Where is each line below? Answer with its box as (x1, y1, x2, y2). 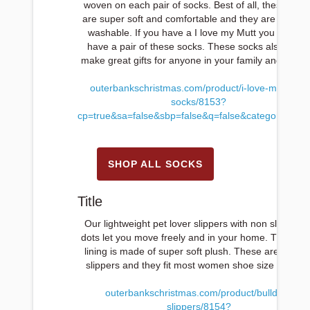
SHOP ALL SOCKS (107, 158, 203, 170)
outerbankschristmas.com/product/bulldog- (105, 287, 292, 298)
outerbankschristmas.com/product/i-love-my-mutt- (89, 82, 308, 93)
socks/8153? (171, 96, 226, 107)
